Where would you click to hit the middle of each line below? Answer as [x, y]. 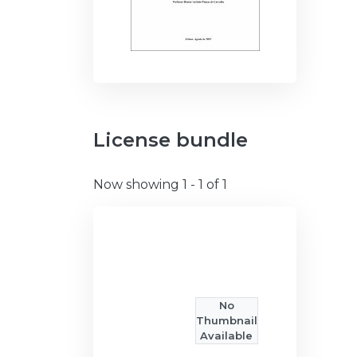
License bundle [171, 140]
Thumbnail [226, 321]
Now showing [138, 185]
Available [226, 336]
